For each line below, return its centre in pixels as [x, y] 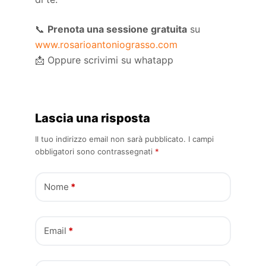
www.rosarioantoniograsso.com [107, 44]
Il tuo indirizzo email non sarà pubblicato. [111, 139]
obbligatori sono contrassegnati [95, 151]
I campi [201, 139]
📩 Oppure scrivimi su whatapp [104, 60]
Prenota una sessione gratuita [118, 29]
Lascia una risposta [93, 118]
